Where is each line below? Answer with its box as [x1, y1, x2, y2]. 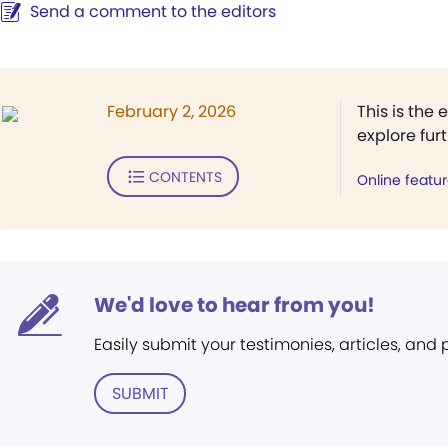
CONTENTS [148, 166, 222, 187]
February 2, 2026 [107, 100, 236, 123]
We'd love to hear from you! [94, 291, 375, 319]
